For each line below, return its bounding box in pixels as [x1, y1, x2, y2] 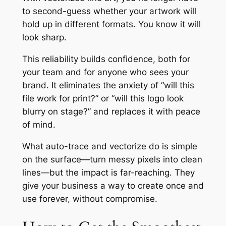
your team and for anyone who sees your [22, 67, 189, 78]
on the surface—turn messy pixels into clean [22, 154, 202, 164]
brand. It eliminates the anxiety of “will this [22, 80, 194, 91]
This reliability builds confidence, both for [22, 54, 190, 65]
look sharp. [22, 32, 67, 43]
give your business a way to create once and [22, 180, 204, 191]
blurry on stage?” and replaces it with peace [22, 106, 200, 117]
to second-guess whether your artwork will [22, 6, 196, 17]
